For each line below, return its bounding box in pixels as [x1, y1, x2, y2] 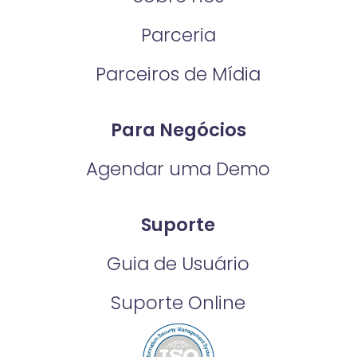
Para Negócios [110, 117, 246, 143]
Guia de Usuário [107, 250, 250, 277]
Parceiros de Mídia [96, 61, 261, 88]
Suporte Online [111, 289, 246, 316]
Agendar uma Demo [86, 155, 271, 182]
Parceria [140, 22, 216, 49]
